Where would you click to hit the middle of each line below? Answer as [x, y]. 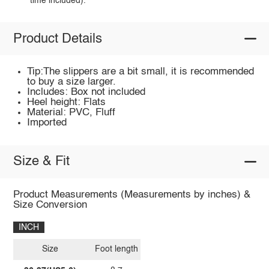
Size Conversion [50, 205]
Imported [47, 123]
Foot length [117, 249]
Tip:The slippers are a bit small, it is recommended [141, 72]
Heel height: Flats [67, 103]
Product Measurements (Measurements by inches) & [131, 195]
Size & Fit [41, 162]
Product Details [57, 39]
